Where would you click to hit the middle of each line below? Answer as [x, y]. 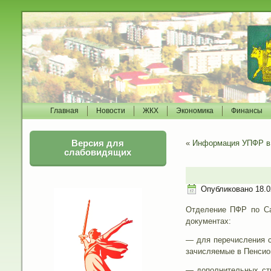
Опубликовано [227, 189]
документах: [208, 221]
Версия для [98, 143]
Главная [64, 111]
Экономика [195, 111]
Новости [111, 111]
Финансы [247, 111]
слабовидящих [98, 152]
